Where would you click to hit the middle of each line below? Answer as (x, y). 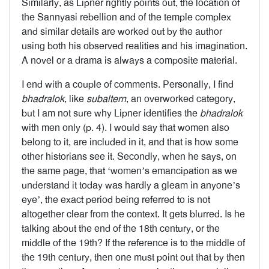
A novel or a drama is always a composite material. (129, 60)
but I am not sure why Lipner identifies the (111, 113)
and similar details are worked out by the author (122, 32)
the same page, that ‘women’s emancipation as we (129, 171)
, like (75, 99)
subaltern (106, 99)
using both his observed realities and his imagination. (134, 46)
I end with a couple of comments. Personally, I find (128, 84)
